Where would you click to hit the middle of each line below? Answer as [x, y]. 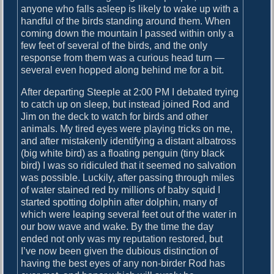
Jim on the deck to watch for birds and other [115, 117]
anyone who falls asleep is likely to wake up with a [130, 9]
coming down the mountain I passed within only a [128, 34]
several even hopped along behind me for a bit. [123, 70]
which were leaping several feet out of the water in [129, 215]
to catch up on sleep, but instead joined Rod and [125, 105]
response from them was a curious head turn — [123, 58]
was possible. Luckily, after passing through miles [128, 178]
